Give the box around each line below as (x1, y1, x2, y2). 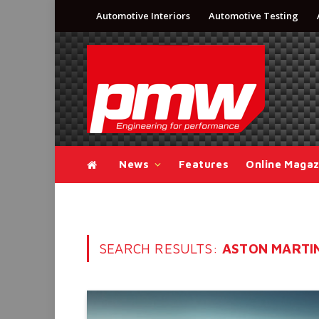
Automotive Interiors (96, 9, 190, 22)
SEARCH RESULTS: (99, 241, 223, 256)
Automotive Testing (209, 9, 298, 22)
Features (178, 158, 229, 170)
